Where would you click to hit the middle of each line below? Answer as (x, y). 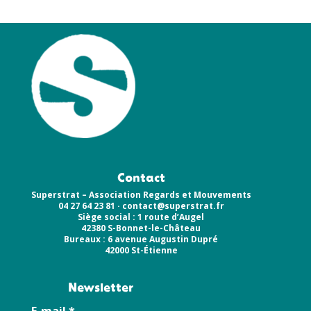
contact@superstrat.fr (173, 206)
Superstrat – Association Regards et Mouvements (141, 195)
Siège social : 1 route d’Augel (141, 217)
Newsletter (100, 289)
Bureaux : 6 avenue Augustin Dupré (141, 239)
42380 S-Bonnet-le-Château (141, 228)
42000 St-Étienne (141, 251)
